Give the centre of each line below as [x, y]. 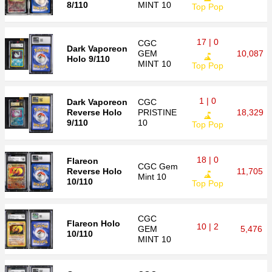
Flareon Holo [93, 223]
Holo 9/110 [88, 59]
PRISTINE [157, 112]
